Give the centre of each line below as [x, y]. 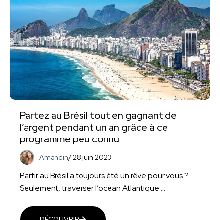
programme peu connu [69, 139]
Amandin [54, 157]
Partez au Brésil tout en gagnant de [98, 116]
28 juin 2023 [92, 157]
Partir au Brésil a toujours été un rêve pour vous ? [104, 176]
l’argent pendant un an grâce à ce [94, 127]
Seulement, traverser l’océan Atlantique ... [92, 188]
